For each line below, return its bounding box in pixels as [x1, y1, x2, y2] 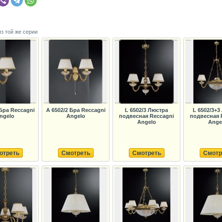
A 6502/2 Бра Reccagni [46, 107, 106, 113]
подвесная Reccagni [119, 113, 174, 119]
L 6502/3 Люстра [125, 107, 168, 113]
